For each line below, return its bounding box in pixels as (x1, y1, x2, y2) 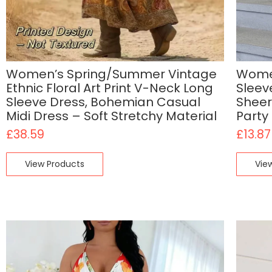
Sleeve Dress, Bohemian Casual (6, 93, 200, 111)
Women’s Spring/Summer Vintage (6, 66, 217, 83)
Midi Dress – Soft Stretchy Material (6, 107, 217, 125)
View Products (25, 158, 84, 171)
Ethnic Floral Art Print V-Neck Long (6, 80, 213, 97)
